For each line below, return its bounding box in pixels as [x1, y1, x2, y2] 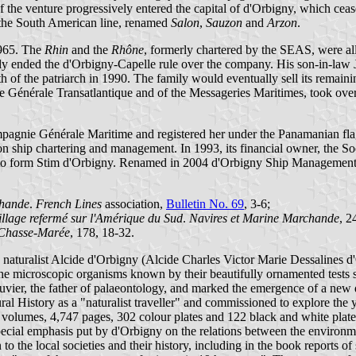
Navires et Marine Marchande [189, 211, 339, 225]
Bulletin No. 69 [166, 196, 244, 211]
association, [102, 196, 166, 211]
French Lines [36, 196, 102, 211]
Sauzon [206, 15, 242, 29]
